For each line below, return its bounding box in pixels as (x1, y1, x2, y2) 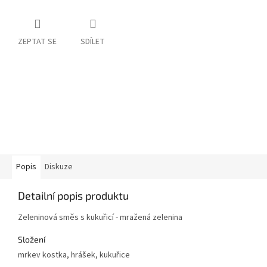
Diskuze (45, 161, 73, 173)
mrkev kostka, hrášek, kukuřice (18, 249, 130, 262)
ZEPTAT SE (18, 36, 57, 48)
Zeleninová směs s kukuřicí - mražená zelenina (18, 212, 182, 224)
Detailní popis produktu (18, 189, 129, 203)
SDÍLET (80, 36, 105, 48)
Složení (18, 234, 45, 245)
